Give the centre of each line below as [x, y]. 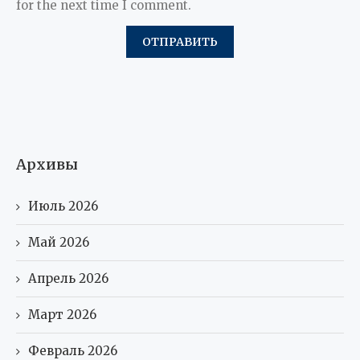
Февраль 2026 [73, 350]
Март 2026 [62, 314]
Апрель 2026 [68, 278]
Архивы [47, 164]
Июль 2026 [63, 206]
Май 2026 [59, 242]
